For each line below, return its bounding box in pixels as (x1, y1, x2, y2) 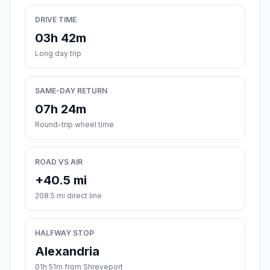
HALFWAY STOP (35, 228, 94, 238)
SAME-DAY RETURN (35, 86, 107, 96)
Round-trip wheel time (35, 120, 114, 130)
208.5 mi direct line (35, 191, 102, 201)
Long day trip (35, 49, 81, 58)
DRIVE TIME (35, 15, 77, 25)
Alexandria (35, 244, 99, 259)
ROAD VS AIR (35, 157, 83, 167)
